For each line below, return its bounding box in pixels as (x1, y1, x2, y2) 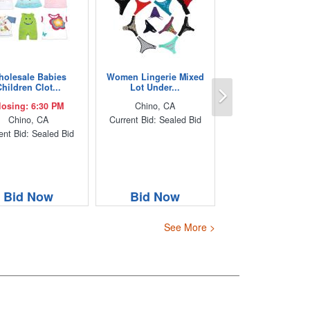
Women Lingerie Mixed (106, 70, 204, 83)
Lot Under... (130, 80, 181, 93)
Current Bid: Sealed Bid (109, 113, 201, 126)
